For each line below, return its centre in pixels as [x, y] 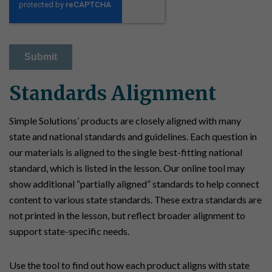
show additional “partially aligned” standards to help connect [134, 184]
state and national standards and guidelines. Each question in [133, 137]
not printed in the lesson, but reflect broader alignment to [127, 216]
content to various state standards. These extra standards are [135, 200]
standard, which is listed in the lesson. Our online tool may [127, 168]
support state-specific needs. [69, 231]
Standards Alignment [113, 94]
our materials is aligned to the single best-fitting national [126, 152]
